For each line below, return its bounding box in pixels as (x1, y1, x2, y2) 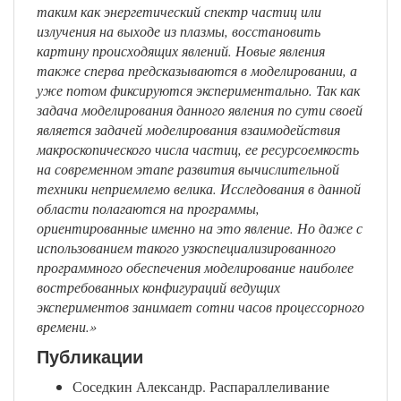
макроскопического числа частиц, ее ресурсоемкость (37, 140, 359, 159)
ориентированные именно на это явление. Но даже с (37, 218, 363, 238)
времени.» (37, 317, 97, 337)
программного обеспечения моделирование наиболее (37, 258, 354, 277)
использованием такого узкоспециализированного (37, 238, 336, 258)
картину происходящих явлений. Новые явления (37, 41, 325, 61)
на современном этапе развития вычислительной (37, 159, 339, 179)
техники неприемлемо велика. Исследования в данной (37, 179, 361, 199)
